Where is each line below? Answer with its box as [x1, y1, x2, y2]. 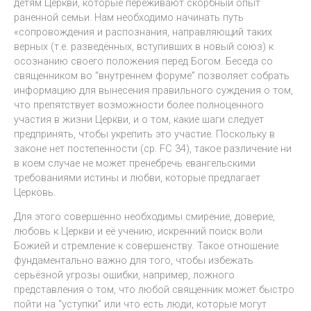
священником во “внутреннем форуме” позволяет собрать [14, 69, 289, 82]
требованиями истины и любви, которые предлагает [14, 171, 260, 184]
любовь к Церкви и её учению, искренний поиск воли [14, 225, 262, 238]
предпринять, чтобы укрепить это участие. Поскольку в [14, 127, 275, 140]
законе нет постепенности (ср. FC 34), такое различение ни [14, 142, 292, 155]
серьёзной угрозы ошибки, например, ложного [14, 269, 235, 282]
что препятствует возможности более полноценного [14, 98, 264, 111]
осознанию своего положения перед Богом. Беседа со [14, 54, 273, 67]
